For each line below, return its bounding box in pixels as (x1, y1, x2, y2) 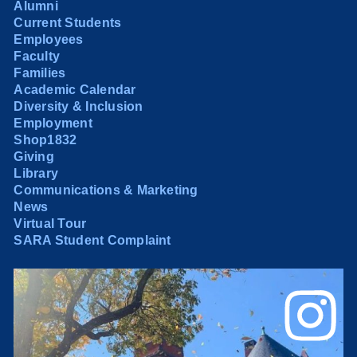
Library (14, 167, 59, 181)
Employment (14, 116, 92, 131)
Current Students (14, 16, 122, 30)
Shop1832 (14, 133, 77, 147)
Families (14, 66, 66, 80)
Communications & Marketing (14, 183, 198, 198)
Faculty (14, 49, 61, 64)
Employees (14, 33, 84, 47)
